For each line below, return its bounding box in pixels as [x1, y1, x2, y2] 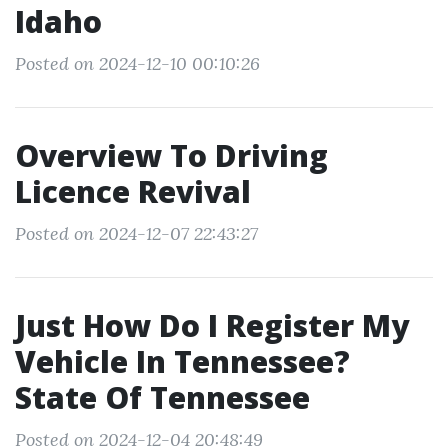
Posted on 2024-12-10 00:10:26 [15, 52, 260, 75]
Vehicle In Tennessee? [15, 341, 350, 382]
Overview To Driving [15, 135, 328, 176]
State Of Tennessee [15, 377, 310, 418]
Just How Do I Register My [15, 305, 409, 346]
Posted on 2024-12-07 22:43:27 [15, 222, 258, 245]
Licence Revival [15, 171, 251, 212]
